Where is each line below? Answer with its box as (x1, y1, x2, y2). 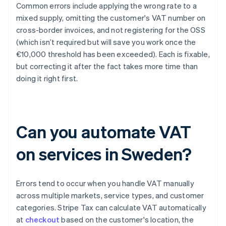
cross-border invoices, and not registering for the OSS (16, 25, 205, 35)
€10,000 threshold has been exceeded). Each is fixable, (16, 49, 210, 60)
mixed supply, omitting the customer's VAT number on (16, 13, 206, 23)
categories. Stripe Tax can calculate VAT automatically (16, 202, 206, 213)
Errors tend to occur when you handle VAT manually (16, 178, 194, 189)
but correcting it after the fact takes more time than (16, 61, 198, 72)
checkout (25, 214, 60, 225)
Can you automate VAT (16, 121, 191, 143)
